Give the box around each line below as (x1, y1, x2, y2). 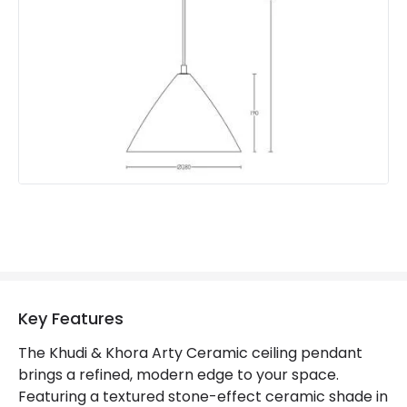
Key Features (18, 306, 124, 330)
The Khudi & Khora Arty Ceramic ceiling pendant (18, 342, 362, 363)
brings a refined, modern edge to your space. (18, 363, 339, 385)
